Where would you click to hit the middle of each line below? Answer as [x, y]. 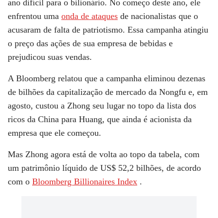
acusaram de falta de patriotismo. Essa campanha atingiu [108, 30]
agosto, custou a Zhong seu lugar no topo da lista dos [102, 106]
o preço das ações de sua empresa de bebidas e [90, 44]
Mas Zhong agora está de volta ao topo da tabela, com [104, 154]
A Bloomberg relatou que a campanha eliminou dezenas [107, 79]
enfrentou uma [35, 16]
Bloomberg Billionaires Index [85, 182]
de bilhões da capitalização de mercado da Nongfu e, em [108, 92]
